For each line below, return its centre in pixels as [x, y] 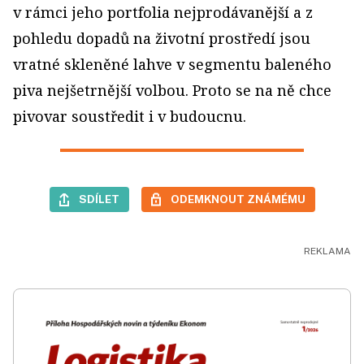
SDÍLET [99, 199]
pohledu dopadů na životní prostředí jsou [162, 38]
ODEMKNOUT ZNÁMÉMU [238, 199]
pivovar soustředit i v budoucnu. [130, 116]
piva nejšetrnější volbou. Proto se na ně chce [172, 90]
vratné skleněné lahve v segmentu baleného [172, 64]
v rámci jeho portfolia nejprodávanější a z [163, 12]
